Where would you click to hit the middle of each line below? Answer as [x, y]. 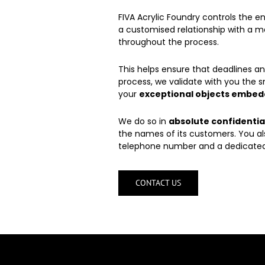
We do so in [143, 121]
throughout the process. [169, 42]
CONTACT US [158, 183]
